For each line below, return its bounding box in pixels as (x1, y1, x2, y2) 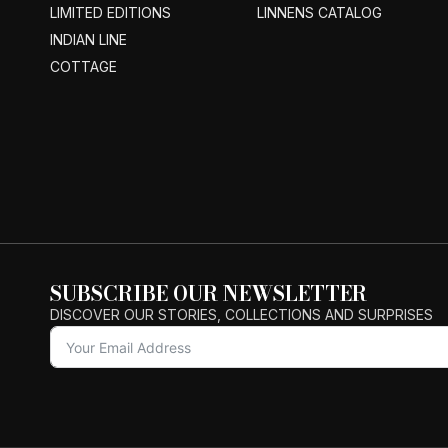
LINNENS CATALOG (257, 4, 383, 22)
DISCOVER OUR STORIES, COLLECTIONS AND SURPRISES (50, 306, 433, 324)
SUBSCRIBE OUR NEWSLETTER (50, 278, 367, 310)
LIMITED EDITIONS (50, 4, 171, 22)
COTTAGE (50, 58, 117, 76)
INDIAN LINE (50, 31, 127, 49)
